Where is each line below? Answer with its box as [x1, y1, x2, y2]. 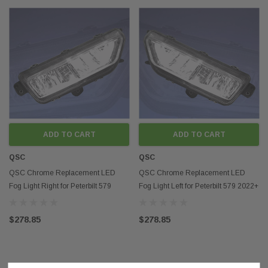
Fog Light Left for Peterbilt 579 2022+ [139, 182, 258, 190]
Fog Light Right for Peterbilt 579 [9, 182, 111, 190]
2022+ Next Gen [9, 195, 63, 203]
